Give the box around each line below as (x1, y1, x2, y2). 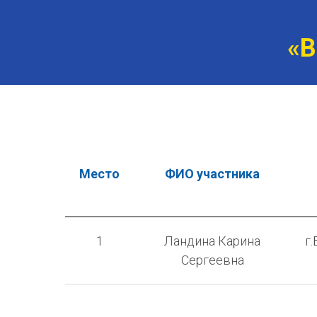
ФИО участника (165, 166, 260, 181)
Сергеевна (180, 252, 244, 267)
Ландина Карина (164, 233, 260, 248)
